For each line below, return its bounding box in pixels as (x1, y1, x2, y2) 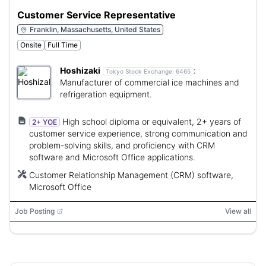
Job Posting (15, 207, 55, 216)
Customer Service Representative (17, 9, 176, 21)
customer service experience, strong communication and (29, 128, 248, 138)
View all (225, 207, 251, 216)
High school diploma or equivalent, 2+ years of (62, 116, 241, 126)
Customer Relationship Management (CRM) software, (29, 170, 233, 180)
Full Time (47, 40, 78, 49)
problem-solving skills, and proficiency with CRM (29, 140, 215, 150)
